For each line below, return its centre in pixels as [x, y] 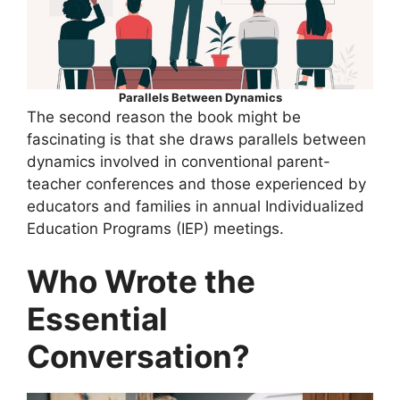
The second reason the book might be [164, 117]
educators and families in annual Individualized [196, 206]
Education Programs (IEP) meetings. [155, 228]
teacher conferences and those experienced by [196, 183]
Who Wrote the [141, 282]
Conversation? [138, 357]
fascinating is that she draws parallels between [196, 139]
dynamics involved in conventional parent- [179, 161]
